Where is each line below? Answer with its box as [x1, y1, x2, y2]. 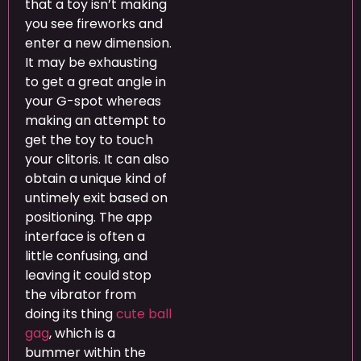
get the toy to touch [25, 131, 153, 150]
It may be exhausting [25, 53, 157, 73]
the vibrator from [25, 285, 136, 305]
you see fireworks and [25, 15, 163, 34]
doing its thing [25, 305, 116, 324]
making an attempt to [25, 111, 166, 131]
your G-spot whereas [25, 92, 161, 111]
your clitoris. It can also [25, 150, 169, 169]
